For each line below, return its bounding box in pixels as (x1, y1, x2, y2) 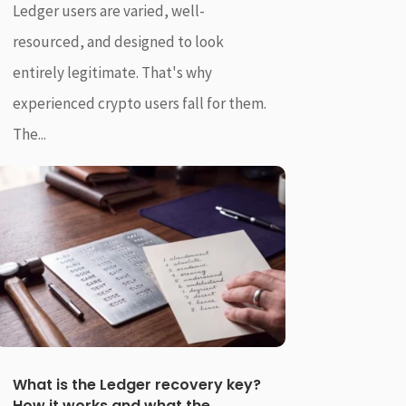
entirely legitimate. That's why (12, 62, 212, 82)
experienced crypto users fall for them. (12, 92, 266, 113)
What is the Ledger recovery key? (12, 374, 261, 396)
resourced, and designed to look (12, 31, 224, 52)
